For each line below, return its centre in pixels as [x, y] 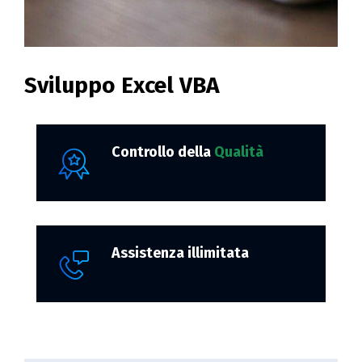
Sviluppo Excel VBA [122, 85]
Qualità [239, 152]
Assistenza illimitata [180, 253]
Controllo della [163, 152]
